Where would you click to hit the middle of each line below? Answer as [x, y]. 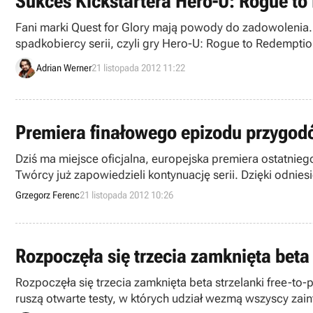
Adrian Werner [64, 67]
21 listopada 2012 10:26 [126, 195]
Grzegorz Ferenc [48, 195]
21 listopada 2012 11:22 [138, 67]
